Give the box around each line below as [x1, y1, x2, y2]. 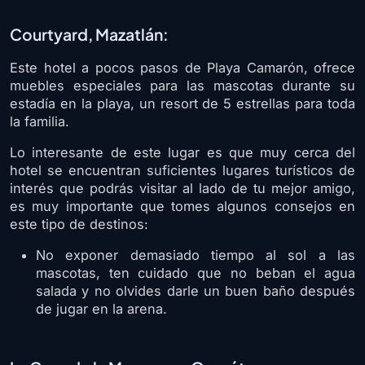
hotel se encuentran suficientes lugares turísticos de [10, 162, 355, 179]
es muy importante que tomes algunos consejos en [10, 198, 355, 215]
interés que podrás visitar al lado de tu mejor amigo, [10, 180, 355, 197]
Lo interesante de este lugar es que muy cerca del [10, 144, 355, 161]
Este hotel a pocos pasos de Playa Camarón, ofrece [10, 59, 355, 77]
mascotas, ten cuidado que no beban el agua [36, 265, 355, 282]
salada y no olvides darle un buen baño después [36, 283, 355, 300]
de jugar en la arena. [36, 301, 167, 318]
